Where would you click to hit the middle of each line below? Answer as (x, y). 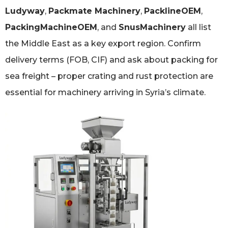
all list (198, 27)
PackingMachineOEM (51, 27)
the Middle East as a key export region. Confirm (103, 43)
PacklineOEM (173, 11)
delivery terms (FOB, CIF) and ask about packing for (111, 60)
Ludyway (25, 11)
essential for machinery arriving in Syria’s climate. (105, 92)
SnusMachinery (152, 27)
